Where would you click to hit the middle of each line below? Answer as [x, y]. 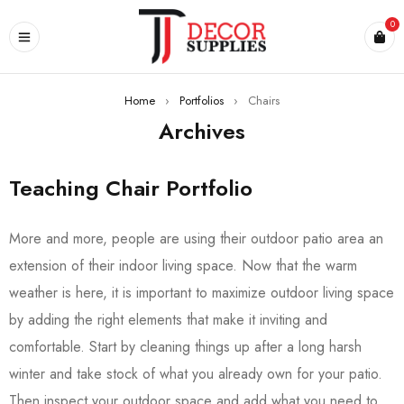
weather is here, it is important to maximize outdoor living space [202, 293]
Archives [202, 131]
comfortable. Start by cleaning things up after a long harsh [185, 347]
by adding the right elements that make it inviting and [168, 320]
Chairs [264, 101]
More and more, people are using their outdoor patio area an [196, 239]
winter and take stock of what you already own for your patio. [196, 374]
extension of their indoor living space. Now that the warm [183, 266]
